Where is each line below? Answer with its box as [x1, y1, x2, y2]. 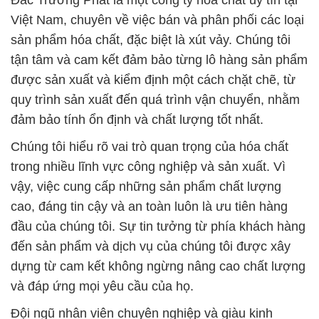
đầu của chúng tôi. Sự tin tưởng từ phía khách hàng [11, 219, 305, 234]
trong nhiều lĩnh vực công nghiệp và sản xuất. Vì [11, 159, 286, 174]
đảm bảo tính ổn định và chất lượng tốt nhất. [11, 113, 263, 127]
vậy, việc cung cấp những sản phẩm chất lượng [11, 179, 281, 194]
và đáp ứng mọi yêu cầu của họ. [11, 279, 194, 294]
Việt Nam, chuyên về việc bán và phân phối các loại [11, 13, 304, 28]
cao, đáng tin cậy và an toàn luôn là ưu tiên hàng [11, 199, 288, 214]
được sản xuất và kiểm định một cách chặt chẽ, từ [11, 73, 296, 88]
